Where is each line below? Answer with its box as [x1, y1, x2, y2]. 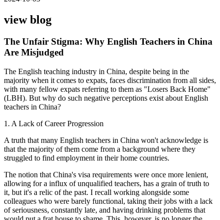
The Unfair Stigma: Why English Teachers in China [4, 36, 213, 47]
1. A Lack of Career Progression [4, 119, 104, 128]
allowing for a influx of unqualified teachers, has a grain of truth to [4, 179, 209, 188]
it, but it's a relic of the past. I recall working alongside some [4, 188, 189, 196]
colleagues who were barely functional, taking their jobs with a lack [4, 196, 213, 205]
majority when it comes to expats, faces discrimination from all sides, [4, 76, 216, 84]
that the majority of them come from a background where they [4, 144, 195, 153]
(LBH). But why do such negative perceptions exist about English [4, 93, 208, 102]
